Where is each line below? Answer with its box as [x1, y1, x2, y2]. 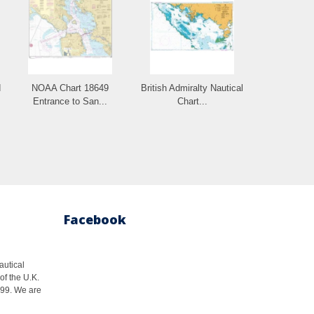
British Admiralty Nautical [141, 82, 243, 93]
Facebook [64, 210, 126, 228]
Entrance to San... [33, 95, 107, 107]
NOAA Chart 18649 [32, 82, 109, 93]
